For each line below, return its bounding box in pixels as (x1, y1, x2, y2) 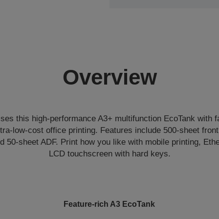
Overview (62, 65, 157, 89)
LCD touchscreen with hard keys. (48, 149, 171, 158)
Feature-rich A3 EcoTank (64, 200, 155, 208)
